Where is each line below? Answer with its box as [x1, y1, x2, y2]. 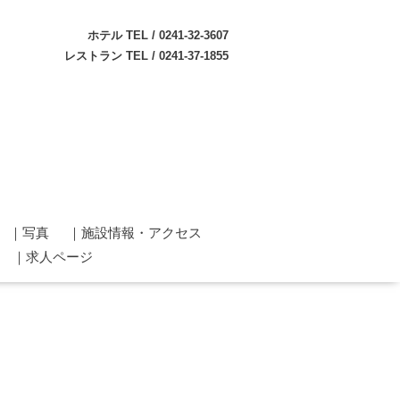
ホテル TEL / [87, 29, 159, 42]
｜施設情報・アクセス [67, 224, 202, 240]
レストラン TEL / [64, 49, 159, 62]
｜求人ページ [12, 248, 93, 264]
